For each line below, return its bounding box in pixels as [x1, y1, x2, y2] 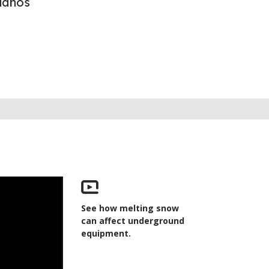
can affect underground [81, 215, 185, 226]
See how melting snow [81, 202, 180, 214]
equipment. [81, 228, 131, 239]
